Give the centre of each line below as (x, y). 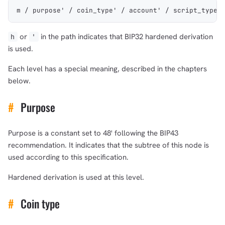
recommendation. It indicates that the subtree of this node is (108, 145)
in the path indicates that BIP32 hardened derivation (126, 36)
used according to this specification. (68, 157)
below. (19, 81)
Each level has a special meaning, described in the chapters (107, 69)
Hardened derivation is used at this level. (76, 177)
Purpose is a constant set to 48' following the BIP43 (93, 133)
